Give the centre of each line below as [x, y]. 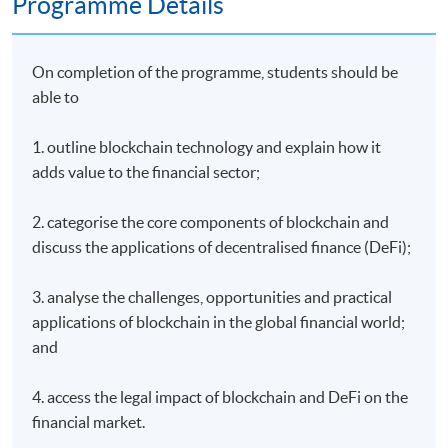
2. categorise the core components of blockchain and [211, 221]
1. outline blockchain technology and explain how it [207, 146]
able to [56, 96]
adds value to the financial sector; [146, 171]
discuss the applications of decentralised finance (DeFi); [222, 246]
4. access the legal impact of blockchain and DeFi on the [220, 396]
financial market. [89, 421]
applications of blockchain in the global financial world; [219, 321]
